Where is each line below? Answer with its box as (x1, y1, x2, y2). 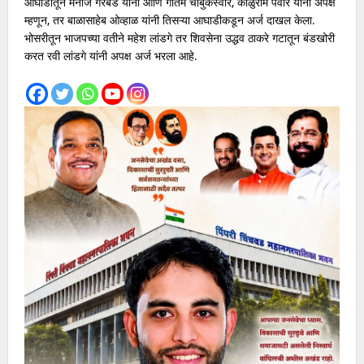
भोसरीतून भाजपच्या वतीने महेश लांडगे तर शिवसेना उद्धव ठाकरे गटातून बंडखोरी (24, 29, 335, 45)
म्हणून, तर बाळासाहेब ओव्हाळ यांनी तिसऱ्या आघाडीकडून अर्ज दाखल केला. (24, 11, 315, 28)
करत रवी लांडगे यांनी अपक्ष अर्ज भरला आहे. (24, 47, 197, 63)
